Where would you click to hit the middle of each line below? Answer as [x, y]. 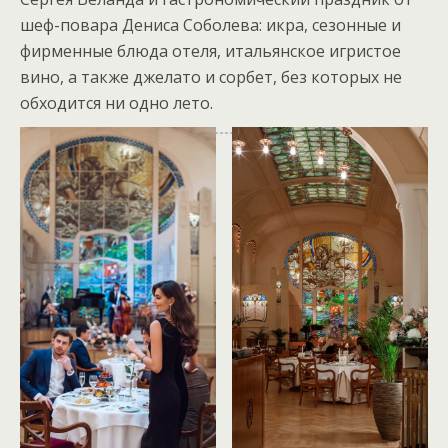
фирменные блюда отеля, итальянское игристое [210, 51]
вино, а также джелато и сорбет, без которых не [211, 77]
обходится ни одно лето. [116, 103]
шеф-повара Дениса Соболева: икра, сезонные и [210, 25]
